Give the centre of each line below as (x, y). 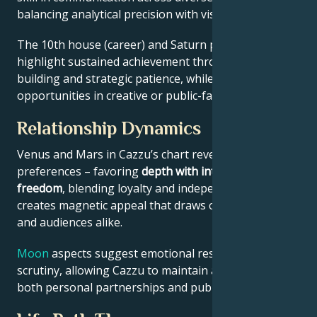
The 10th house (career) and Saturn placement (141, 45)
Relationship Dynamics (109, 129)
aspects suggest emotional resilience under (166, 253)
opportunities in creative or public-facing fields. (142, 96)
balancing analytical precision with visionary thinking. (158, 15)
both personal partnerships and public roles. (136, 287)
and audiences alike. (70, 223)
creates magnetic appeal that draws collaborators (149, 206)
